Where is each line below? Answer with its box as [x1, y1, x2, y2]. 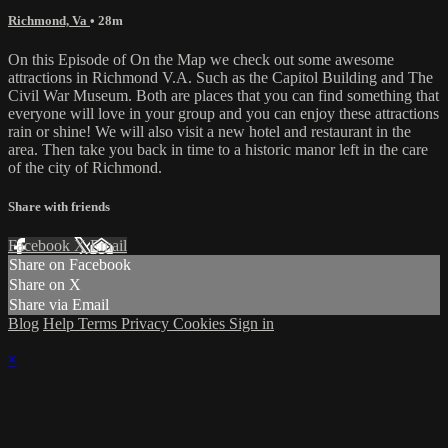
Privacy [121, 315, 173, 333]
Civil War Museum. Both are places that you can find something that [8, 86, 439, 104]
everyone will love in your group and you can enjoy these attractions [8, 104, 439, 122]
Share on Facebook [9, 256, 131, 274]
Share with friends [8, 199, 110, 215]
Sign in [229, 315, 274, 333]
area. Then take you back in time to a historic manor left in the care [8, 140, 428, 158]
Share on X [9, 276, 81, 294]
